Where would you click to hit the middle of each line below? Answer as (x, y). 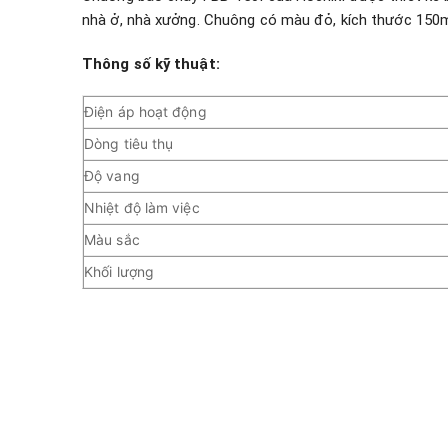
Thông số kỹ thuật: (151, 63)
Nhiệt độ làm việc (142, 208)
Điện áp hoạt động (145, 112)
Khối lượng (119, 272)
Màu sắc (112, 240)
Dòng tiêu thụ (129, 144)
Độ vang (112, 176)
